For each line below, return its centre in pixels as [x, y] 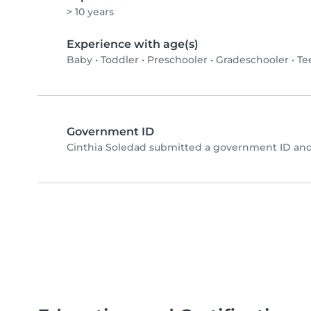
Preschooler [177, 60]
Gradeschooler [252, 60]
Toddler [120, 60]
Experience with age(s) [133, 44]
